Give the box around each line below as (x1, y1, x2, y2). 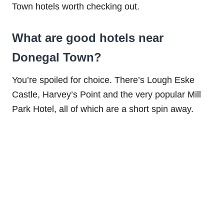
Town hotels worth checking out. (12, 1, 139, 12)
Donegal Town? (12, 50, 101, 64)
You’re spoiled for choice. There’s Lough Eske (12, 75, 194, 85)
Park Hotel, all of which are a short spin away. (12, 104, 193, 114)
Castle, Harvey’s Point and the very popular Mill (12, 89, 201, 100)
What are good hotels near (12, 31, 163, 45)
